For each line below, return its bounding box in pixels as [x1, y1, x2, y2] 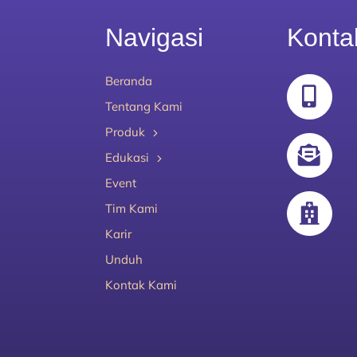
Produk [104, 124, 145, 140]
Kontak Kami [104, 277, 177, 293]
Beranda [104, 73, 152, 89]
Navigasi [104, 23, 203, 53]
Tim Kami [104, 201, 158, 217]
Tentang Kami [104, 99, 182, 115]
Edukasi [104, 150, 149, 166]
